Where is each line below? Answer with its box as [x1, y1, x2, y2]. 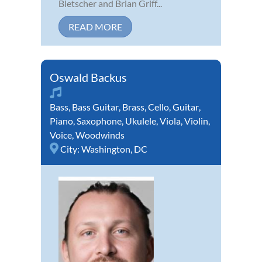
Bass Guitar [72, 101, 119, 112]
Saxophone [77, 115, 122, 126]
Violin [184, 115, 208, 126]
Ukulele [125, 115, 156, 126]
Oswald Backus [50, 70, 127, 84]
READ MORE [68, 20, 122, 32]
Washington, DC [81, 143, 147, 154]
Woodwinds [75, 129, 125, 140]
